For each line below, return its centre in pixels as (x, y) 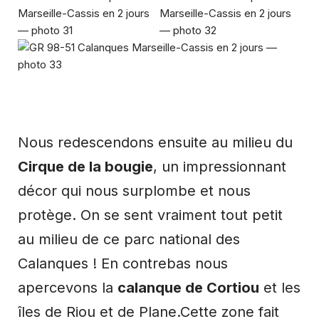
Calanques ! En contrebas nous (123, 263)
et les (280, 287)
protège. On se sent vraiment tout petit (150, 215)
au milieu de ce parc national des (129, 239)
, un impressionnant (220, 166)
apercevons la (68, 287)
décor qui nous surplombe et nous (134, 190)
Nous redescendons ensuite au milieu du (155, 142)
